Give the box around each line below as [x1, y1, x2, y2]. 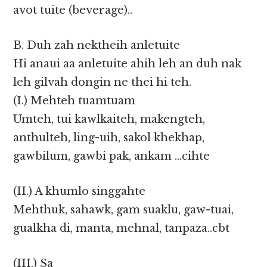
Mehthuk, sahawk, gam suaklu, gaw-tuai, [13, 203, 234, 217]
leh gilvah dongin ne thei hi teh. [13, 76, 192, 89]
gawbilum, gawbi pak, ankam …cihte [13, 150, 210, 163]
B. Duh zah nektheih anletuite [13, 39, 181, 52]
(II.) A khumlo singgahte [13, 185, 146, 198]
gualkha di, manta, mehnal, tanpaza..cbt [13, 222, 230, 235]
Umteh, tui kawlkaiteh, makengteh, [13, 113, 206, 126]
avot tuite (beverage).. [13, 4, 133, 17]
